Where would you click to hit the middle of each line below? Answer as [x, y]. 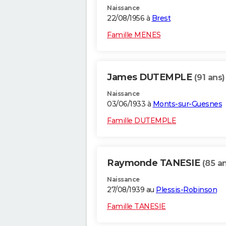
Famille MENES [134, 35]
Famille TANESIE [136, 207]
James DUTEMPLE [151, 77]
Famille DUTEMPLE [142, 121]
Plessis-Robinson [186, 190]
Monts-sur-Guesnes [187, 104]
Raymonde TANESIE [155, 163]
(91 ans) [209, 78]
